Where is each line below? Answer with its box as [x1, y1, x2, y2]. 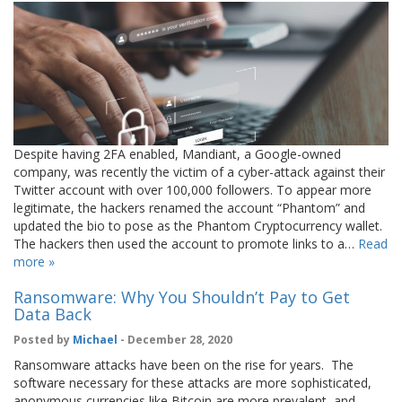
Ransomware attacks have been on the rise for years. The [13, 356, 354, 374]
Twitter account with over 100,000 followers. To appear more [13, 181, 371, 199]
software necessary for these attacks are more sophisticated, [13, 374, 371, 392]
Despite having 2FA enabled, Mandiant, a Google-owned [13, 145, 341, 163]
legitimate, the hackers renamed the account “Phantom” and [13, 199, 365, 217]
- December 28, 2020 [118, 332, 232, 348]
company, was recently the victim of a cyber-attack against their [13, 163, 385, 181]
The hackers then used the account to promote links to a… [13, 235, 358, 253]
